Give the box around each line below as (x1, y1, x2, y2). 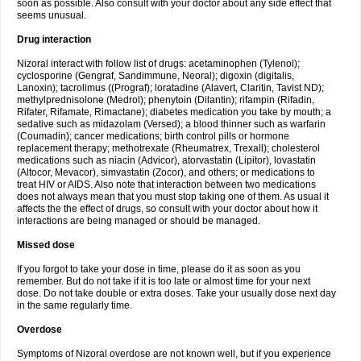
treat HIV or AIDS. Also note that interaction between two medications (17, 179, 316, 190)
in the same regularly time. (17, 300, 132, 311)
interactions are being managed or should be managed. (17, 215, 260, 226)
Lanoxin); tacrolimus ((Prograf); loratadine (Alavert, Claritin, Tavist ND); (17, 82, 324, 93)
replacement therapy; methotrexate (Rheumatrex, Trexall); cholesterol (17, 143, 320, 154)
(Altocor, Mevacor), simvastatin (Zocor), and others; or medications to (17, 167, 315, 178)
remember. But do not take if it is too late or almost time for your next (17, 276, 310, 287)
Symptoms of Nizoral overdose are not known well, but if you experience (17, 348, 331, 359)
